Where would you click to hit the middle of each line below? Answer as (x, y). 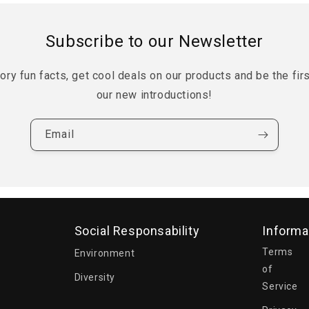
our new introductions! (154, 94)
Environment (104, 253)
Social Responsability (137, 230)
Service (280, 286)
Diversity (94, 277)
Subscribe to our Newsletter (154, 41)
